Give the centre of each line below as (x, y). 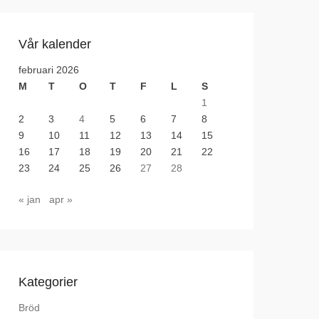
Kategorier (48, 282)
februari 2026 (49, 70)
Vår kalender (55, 44)
